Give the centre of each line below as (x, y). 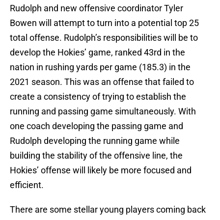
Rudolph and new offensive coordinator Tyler (96, 8)
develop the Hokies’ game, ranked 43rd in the (97, 53)
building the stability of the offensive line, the (96, 156)
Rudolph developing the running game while (95, 141)
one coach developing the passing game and (96, 126)
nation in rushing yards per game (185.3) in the (100, 67)
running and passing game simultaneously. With (103, 111)
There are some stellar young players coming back (108, 210)
